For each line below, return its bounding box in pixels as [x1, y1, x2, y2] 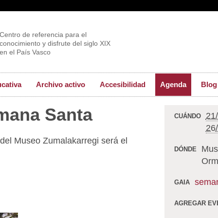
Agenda [160, 80, 186, 89]
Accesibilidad [100, 80, 145, 89]
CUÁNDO [174, 113, 201, 120]
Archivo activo [36, 80, 85, 89]
